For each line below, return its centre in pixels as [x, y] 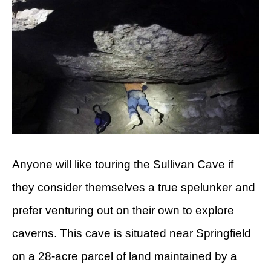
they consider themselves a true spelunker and [134, 187]
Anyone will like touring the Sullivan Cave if [123, 164]
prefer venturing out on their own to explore [123, 210]
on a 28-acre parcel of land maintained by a [125, 256]
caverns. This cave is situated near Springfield [132, 233]
